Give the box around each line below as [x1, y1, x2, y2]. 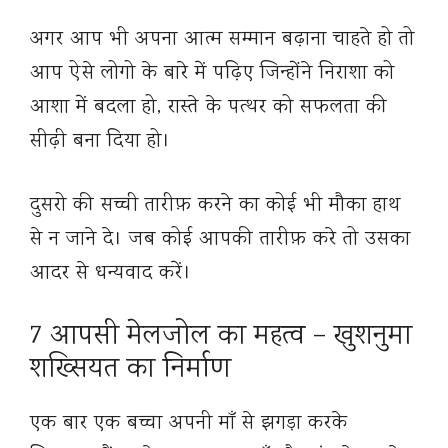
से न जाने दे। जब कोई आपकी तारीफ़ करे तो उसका [30, 225, 411, 255]
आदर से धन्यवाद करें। [30, 259, 192, 289]
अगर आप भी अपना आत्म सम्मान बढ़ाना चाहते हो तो [30, 25, 415, 55]
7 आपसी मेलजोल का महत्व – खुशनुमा [30, 317, 412, 358]
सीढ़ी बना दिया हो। [30, 127, 171, 157]
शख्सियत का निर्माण [30, 350, 231, 391]
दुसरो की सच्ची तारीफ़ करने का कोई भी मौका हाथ [30, 191, 401, 221]
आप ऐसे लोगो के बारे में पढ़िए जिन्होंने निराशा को [30, 59, 395, 89]
